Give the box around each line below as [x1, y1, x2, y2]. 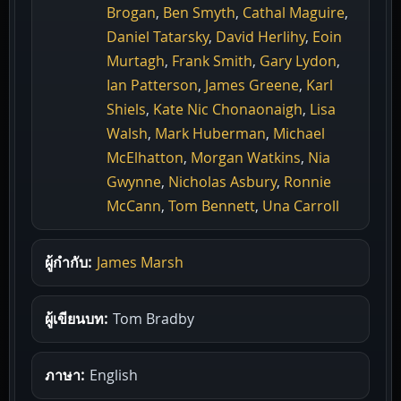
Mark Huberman [155, 124, 266, 144]
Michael [273, 124, 325, 144]
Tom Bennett [168, 196, 255, 217]
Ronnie [284, 172, 331, 192]
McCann [107, 196, 161, 217]
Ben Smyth [163, 3, 235, 23]
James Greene [205, 75, 299, 96]
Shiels [107, 99, 146, 120]
